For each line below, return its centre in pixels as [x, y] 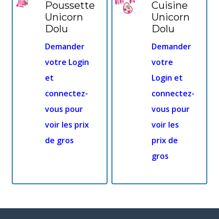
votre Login [67, 62]
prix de [165, 141]
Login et [167, 78]
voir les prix [67, 125]
